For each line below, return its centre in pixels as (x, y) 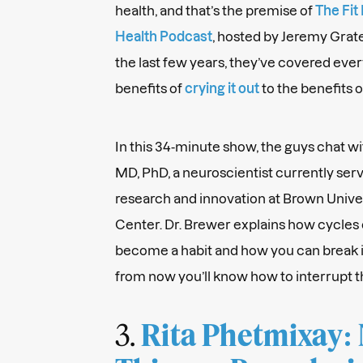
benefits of (150, 88)
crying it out (222, 88)
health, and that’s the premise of (215, 10)
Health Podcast (164, 36)
